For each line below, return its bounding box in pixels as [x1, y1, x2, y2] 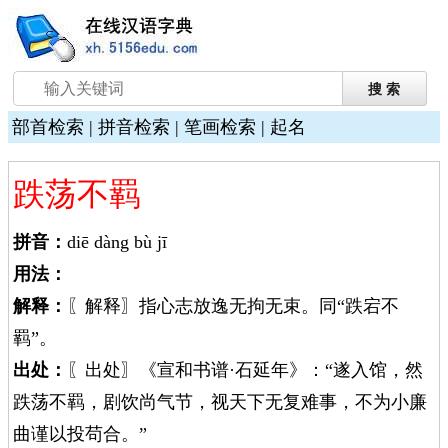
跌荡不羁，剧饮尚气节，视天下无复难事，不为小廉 [13, 392, 427, 412]
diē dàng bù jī [67, 232, 167, 252]
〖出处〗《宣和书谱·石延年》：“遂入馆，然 [67, 360, 423, 380]
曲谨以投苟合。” [13, 424, 147, 444]
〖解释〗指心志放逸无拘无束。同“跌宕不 [67, 296, 399, 316]
